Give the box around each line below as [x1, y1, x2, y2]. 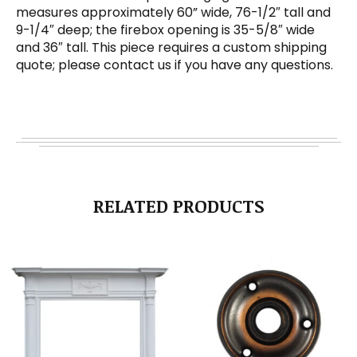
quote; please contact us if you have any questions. [16, 56, 333, 75]
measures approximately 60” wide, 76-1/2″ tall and [16, 3, 331, 22]
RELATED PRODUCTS [92, 194, 265, 218]
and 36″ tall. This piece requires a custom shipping [16, 38, 327, 57]
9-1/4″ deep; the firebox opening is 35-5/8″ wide [16, 21, 315, 40]
